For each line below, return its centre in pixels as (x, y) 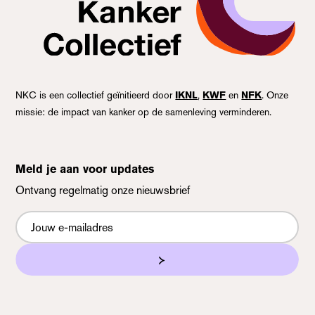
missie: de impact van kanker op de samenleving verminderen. (144, 112)
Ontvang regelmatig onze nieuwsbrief (103, 191)
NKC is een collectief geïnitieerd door (96, 95)
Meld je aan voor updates (85, 169)
